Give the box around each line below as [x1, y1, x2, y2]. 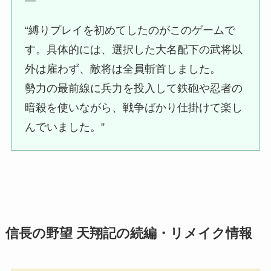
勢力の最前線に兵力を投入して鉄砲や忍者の [25, 82, 243, 94]
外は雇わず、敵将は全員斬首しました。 [25, 62, 221, 75]
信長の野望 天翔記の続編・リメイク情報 [5, 226, 252, 241]
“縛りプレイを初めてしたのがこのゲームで [25, 24, 236, 36]
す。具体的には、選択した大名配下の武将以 [25, 43, 243, 56]
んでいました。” [25, 120, 105, 133]
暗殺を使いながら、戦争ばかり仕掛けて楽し [25, 101, 243, 114]
